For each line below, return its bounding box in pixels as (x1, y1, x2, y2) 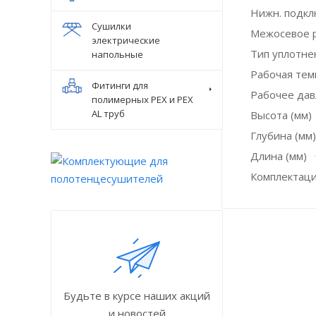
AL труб (92, 107, 125, 120)
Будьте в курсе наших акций (63, 288, 210, 303)
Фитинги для (92, 78, 148, 92)
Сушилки (92, 19, 131, 32)
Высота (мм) (250, 108, 312, 123)
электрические (92, 33, 160, 47)
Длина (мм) (250, 149, 307, 164)
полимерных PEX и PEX (92, 92, 193, 106)
